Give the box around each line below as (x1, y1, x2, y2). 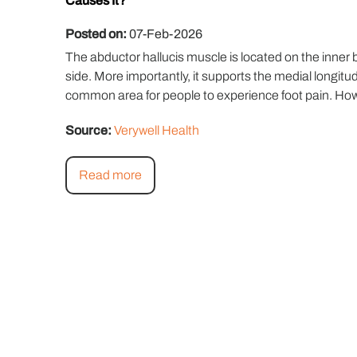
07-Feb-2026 (127, 27, 202, 41)
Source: (65, 124, 114, 137)
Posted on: (65, 27, 127, 41)
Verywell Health (114, 124, 199, 137)
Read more (79, 168, 142, 182)
